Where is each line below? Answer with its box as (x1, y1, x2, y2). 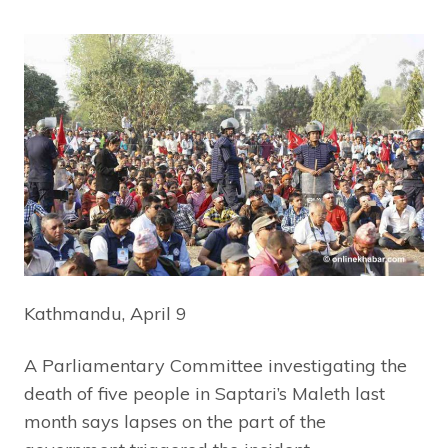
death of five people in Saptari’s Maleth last (24, 382, 385, 406)
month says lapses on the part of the (24, 410, 326, 434)
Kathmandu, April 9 (24, 302, 187, 326)
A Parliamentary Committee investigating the (24, 354, 407, 378)
